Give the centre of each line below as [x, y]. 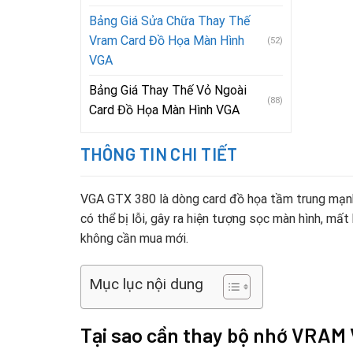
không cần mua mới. [134, 238]
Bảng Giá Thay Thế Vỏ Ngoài [168, 90]
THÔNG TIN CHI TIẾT [159, 154]
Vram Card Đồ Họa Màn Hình [167, 41]
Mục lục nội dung [146, 284]
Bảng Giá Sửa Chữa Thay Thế [169, 21]
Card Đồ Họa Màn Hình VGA [164, 110]
